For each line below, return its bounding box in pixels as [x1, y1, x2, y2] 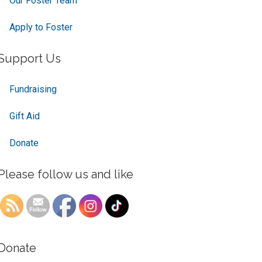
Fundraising [9, 84, 57, 95]
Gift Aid [9, 111, 40, 122]
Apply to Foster [9, 22, 73, 33]
